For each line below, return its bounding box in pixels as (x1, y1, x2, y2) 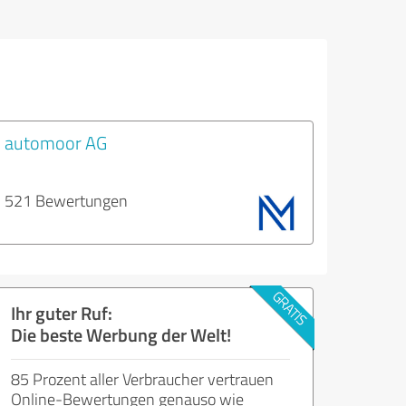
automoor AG (5, 130, 107, 155)
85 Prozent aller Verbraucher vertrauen (11, 368, 274, 390)
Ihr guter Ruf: (11, 300, 112, 325)
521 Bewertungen (5, 189, 128, 211)
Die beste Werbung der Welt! (11, 322, 231, 347)
